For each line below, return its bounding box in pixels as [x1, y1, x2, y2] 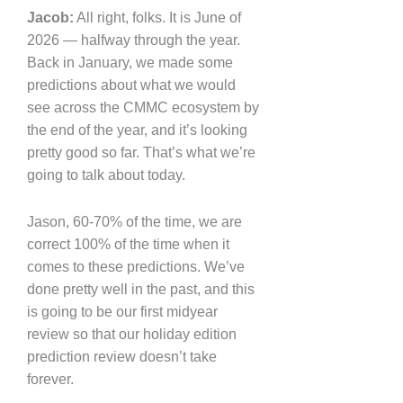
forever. [27, 371, 74, 387]
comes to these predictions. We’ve [27, 258, 245, 274]
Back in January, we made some [27, 54, 233, 70]
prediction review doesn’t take [27, 348, 217, 364]
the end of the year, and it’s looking [27, 121, 247, 138]
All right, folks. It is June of [74, 9, 241, 25]
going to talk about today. [27, 166, 185, 183]
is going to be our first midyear [27, 303, 218, 319]
